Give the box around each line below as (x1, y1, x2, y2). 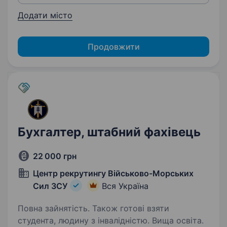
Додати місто (18, 10, 72, 20)
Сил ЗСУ (33, 181, 67, 191)
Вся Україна (102, 181, 148, 191)
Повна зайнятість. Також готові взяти (18, 203, 169, 213)
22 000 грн (33, 151, 77, 161)
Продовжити (87, 42, 140, 52)
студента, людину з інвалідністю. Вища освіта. (18, 215, 204, 225)
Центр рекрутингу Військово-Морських (33, 168, 194, 178)
